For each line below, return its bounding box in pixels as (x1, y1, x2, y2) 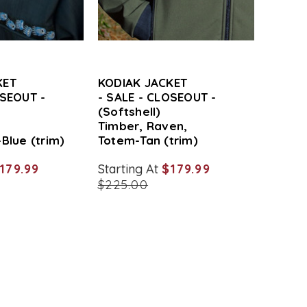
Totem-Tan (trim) (97, 133, 198, 147)
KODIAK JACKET (97, 75, 188, 90)
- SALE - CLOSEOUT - (97, 90, 217, 104)
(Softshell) (97, 104, 161, 119)
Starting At (97, 161, 162, 177)
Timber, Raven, (97, 119, 188, 133)
